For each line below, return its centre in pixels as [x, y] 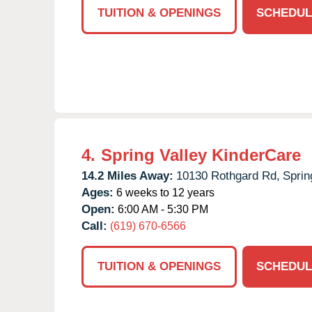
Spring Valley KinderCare [201, 155]
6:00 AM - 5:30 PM [162, 209]
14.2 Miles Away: [127, 175]
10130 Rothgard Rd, [228, 175]
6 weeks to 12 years [164, 192]
